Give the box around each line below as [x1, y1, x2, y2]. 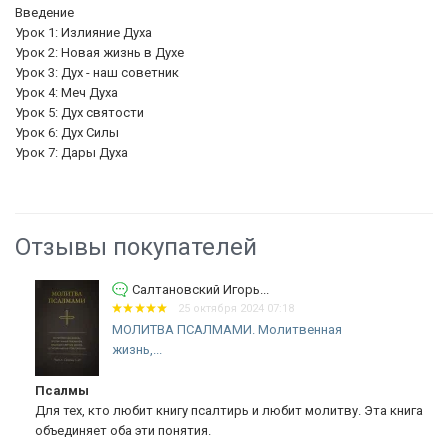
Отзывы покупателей [15, 232, 257, 261]
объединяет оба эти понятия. [25, 422, 201, 438]
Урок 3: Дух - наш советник [15, 64, 179, 80]
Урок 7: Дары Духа [15, 144, 128, 160]
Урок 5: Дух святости [15, 104, 144, 120]
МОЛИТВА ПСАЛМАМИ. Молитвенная [102, 321, 332, 337]
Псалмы [25, 382, 79, 398]
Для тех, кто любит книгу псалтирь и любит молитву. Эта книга [25, 402, 413, 418]
